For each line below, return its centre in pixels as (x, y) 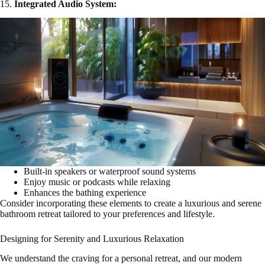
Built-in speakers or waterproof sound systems (110, 172)
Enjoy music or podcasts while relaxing (97, 182)
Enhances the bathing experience (85, 193)
